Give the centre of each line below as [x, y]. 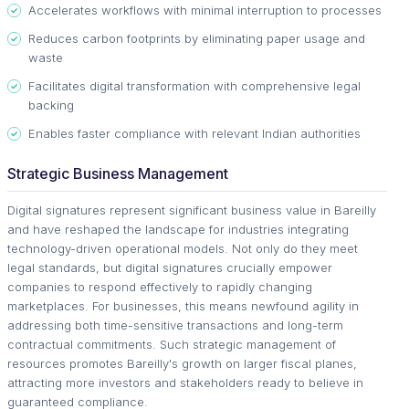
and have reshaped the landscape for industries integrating [178, 229]
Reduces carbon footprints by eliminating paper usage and [197, 38]
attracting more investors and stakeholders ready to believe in [185, 383]
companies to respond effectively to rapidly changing [160, 287]
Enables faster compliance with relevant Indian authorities [194, 133]
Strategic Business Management [118, 173]
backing [51, 105]
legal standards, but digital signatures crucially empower [170, 267]
